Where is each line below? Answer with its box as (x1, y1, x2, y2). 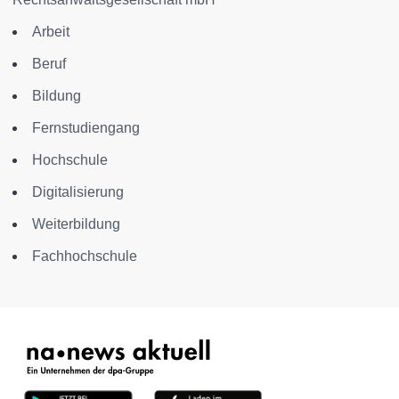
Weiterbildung (32, 216, 120, 232)
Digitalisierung (32, 184, 124, 199)
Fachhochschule (32, 248, 137, 264)
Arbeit (32, 24, 69, 39)
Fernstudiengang (32, 120, 140, 135)
